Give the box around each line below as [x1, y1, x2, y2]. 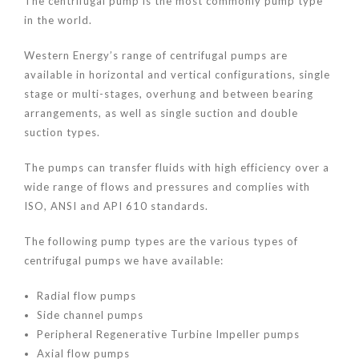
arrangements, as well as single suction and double [24, 107, 298, 120]
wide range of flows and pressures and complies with [24, 180, 310, 194]
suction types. [24, 126, 100, 139]
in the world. [24, 14, 92, 27]
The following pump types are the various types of [24, 235, 298, 248]
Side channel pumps [37, 309, 143, 322]
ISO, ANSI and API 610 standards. [24, 200, 208, 213]
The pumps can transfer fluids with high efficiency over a [24, 161, 329, 175]
